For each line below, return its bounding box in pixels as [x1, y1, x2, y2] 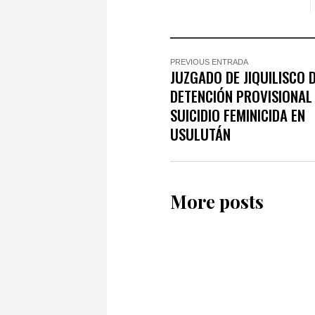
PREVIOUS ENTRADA [170, 58, 248, 67]
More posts [170, 189, 264, 214]
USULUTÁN [170, 123, 231, 146]
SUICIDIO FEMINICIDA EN [170, 104, 305, 127]
